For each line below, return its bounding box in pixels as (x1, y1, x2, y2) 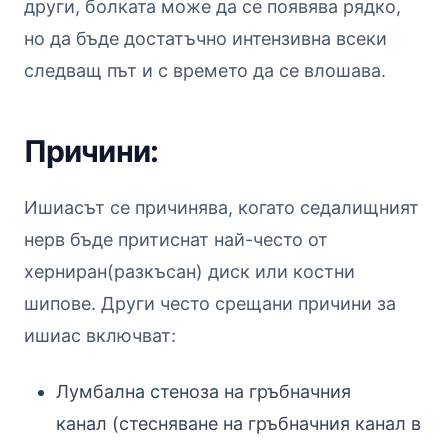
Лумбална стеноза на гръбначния (56, 380, 351, 402)
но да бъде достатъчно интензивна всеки (24, 27, 387, 49)
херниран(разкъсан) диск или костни (24, 260, 355, 282)
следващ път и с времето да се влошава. (24, 59, 386, 81)
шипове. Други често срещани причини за (24, 292, 396, 314)
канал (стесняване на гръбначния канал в (56, 412, 421, 434)
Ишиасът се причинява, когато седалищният (24, 196, 419, 218)
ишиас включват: (24, 324, 176, 346)
